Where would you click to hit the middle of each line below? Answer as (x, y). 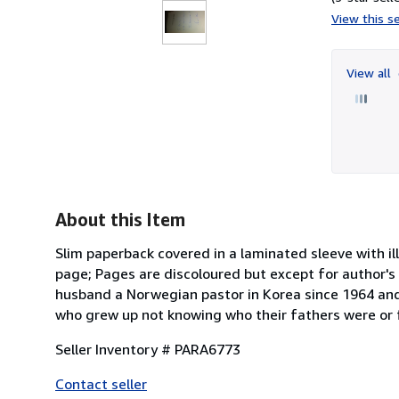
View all (370, 72)
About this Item (120, 219)
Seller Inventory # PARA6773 (148, 349)
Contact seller (101, 383)
